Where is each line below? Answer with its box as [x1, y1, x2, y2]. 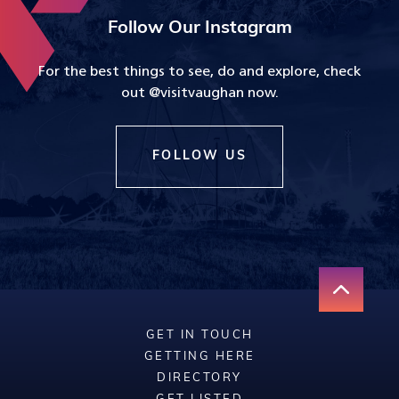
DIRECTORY [157, 372, 242, 384]
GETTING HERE [143, 351, 256, 362]
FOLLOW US [151, 150, 248, 163]
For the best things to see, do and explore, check [37, 65, 362, 79]
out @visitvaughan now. [120, 86, 279, 101]
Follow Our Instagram [107, 20, 292, 37]
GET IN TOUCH [145, 330, 254, 341]
